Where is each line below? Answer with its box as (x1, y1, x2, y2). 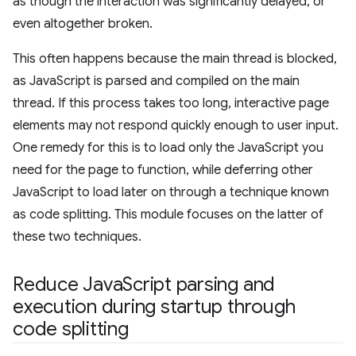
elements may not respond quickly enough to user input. (13, 118, 339, 133)
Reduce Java (13, 273, 123, 296)
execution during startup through (13, 295, 296, 319)
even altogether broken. (13, 16, 153, 32)
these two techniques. (13, 229, 141, 245)
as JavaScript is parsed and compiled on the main (13, 73, 300, 89)
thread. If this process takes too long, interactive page (13, 95, 329, 111)
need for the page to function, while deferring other (13, 162, 313, 178)
